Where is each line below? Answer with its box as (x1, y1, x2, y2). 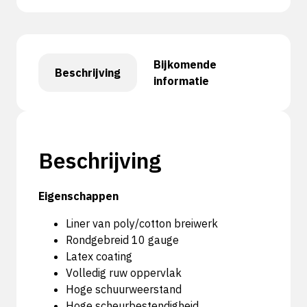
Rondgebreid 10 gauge (66, 232, 179, 247)
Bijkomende (153, 57, 217, 71)
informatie (153, 73, 209, 88)
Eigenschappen (38, 188, 119, 203)
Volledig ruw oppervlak (66, 265, 182, 280)
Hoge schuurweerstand (66, 282, 182, 296)
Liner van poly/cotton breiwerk (66, 216, 218, 230)
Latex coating (66, 249, 132, 263)
